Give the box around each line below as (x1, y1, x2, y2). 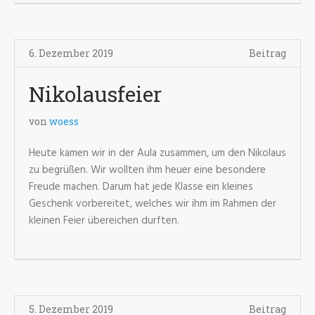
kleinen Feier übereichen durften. (29, 212, 179, 229)
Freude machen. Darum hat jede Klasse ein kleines (29, 179, 253, 195)
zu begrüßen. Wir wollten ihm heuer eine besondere (29, 162, 266, 179)
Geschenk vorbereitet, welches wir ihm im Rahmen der (29, 195, 276, 212)
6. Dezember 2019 (29, 46, 113, 60)
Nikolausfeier (29, 80, 162, 108)
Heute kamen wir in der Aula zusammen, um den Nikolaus (29, 145, 286, 162)
